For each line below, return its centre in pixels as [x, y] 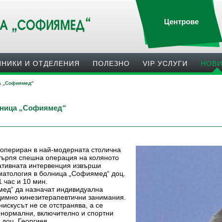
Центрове [181, 22]
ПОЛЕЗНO [111, 63]
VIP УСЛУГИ [165, 63]
